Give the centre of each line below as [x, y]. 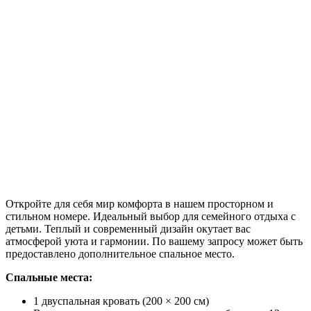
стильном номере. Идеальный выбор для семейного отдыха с [151, 216]
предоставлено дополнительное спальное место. [120, 253]
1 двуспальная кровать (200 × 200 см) [121, 301]
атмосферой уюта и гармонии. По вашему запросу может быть [154, 241]
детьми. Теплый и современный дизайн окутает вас [128, 228]
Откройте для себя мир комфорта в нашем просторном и [140, 203]
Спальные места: [49, 277]
